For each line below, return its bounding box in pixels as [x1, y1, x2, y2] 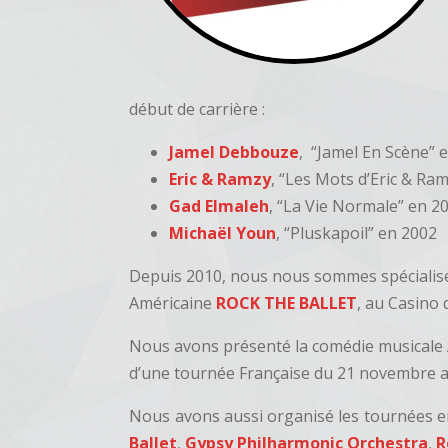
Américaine [129, 292, 217, 314]
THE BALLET [264, 292, 358, 314]
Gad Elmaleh [169, 195, 270, 217]
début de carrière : [129, 98, 266, 120]
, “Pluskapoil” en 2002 [276, 222, 438, 244]
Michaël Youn [169, 222, 277, 244]
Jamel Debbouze [169, 141, 300, 163]
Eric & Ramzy [169, 168, 272, 190]
